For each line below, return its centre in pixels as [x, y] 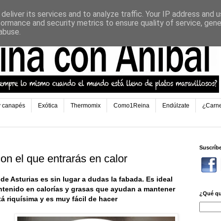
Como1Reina [131, 106]
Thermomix [86, 106]
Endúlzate [176, 106]
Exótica [48, 106]
